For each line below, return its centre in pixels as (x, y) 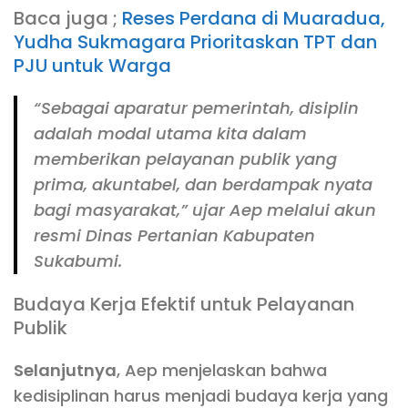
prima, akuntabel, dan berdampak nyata (203, 184)
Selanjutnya (65, 370)
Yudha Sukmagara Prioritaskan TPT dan (195, 41)
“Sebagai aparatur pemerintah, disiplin (196, 107)
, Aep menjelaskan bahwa (222, 370)
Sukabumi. (78, 260)
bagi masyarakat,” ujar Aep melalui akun (205, 209)
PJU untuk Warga (92, 65)
